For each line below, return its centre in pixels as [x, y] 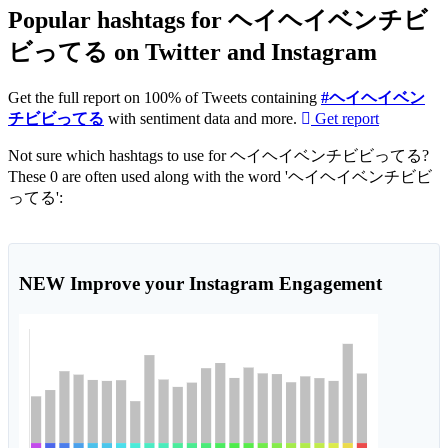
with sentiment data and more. [202, 119]
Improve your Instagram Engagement [223, 283]
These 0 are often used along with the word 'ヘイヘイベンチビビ [81, 177]
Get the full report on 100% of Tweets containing [164, 98]
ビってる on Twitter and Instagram [192, 52]
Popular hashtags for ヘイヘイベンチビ [218, 20]
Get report [345, 119]
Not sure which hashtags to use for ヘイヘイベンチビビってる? [218, 156]
